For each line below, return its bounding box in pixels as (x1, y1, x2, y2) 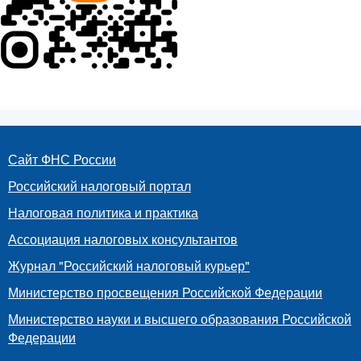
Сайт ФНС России (8, 150, 116, 169)
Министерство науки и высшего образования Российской (8, 309, 351, 329)
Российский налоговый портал (8, 176, 191, 196)
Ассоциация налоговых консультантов (8, 230, 238, 249)
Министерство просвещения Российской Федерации (8, 283, 322, 302)
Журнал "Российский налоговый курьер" (8, 256, 250, 276)
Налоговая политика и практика (8, 203, 198, 222)
